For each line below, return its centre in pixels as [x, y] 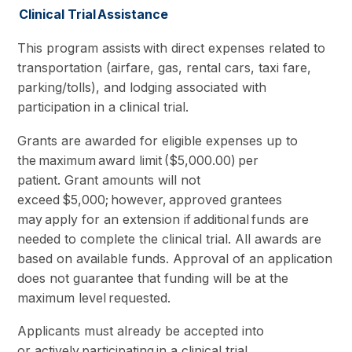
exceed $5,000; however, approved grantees [150, 199]
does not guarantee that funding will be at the [153, 278]
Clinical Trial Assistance [95, 14]
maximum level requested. [95, 297]
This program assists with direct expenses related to [172, 48]
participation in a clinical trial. [104, 106]
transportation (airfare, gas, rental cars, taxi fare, [165, 67]
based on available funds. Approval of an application [175, 258]
